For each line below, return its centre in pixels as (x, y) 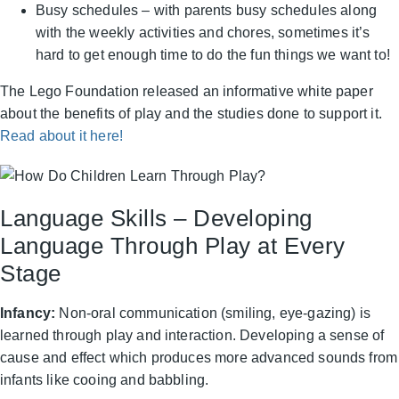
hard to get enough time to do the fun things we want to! (213, 55)
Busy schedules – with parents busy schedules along (207, 11)
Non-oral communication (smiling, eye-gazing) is (213, 313)
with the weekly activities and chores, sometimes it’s (203, 33)
